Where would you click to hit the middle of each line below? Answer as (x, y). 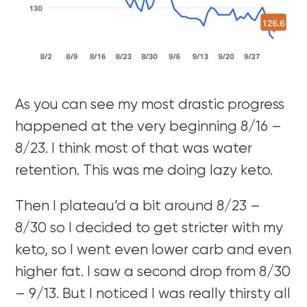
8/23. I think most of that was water (134, 149)
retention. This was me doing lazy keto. (144, 171)
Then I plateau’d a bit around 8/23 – (138, 207)
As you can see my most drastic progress (150, 106)
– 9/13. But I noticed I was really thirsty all (153, 295)
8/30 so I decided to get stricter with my (149, 229)
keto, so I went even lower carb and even (153, 251)
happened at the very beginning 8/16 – (149, 127)
